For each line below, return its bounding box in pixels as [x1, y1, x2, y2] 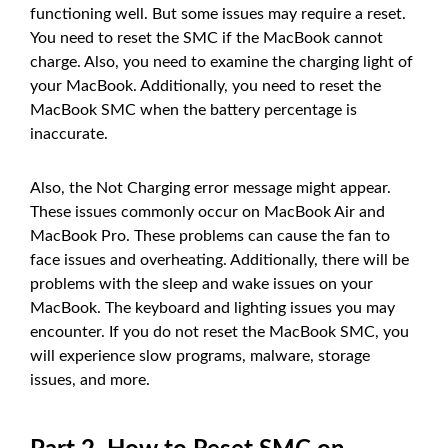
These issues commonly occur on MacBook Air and [30, 203, 385, 220]
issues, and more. [30, 371, 150, 388]
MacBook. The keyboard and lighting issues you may [30, 299, 395, 316]
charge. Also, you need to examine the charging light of [30, 53, 413, 70]
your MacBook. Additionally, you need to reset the [30, 77, 381, 94]
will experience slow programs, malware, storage [30, 347, 370, 364]
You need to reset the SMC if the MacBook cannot [30, 29, 383, 46]
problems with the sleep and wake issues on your [30, 275, 373, 292]
